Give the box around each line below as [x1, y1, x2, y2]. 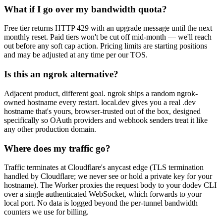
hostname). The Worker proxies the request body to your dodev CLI [4, 181, 217, 190]
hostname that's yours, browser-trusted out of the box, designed [4, 107, 201, 115]
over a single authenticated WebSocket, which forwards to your [4, 190, 202, 199]
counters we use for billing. [4, 208, 89, 217]
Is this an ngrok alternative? [4, 69, 118, 80]
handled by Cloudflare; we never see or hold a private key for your [4, 172, 212, 181]
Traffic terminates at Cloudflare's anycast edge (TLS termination [4, 163, 204, 172]
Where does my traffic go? [4, 143, 111, 154]
